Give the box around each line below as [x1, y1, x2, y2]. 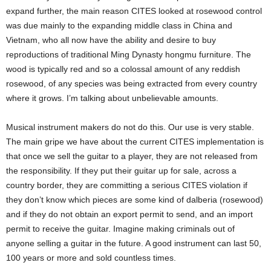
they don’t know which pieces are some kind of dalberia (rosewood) [6, 194, 263, 204]
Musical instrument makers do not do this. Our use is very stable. [6, 122, 254, 132]
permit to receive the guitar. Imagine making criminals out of [6, 223, 235, 233]
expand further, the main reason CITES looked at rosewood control [6, 5, 262, 16]
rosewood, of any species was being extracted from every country [6, 78, 257, 88]
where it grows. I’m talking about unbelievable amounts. [6, 93, 218, 103]
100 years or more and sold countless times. [6, 252, 176, 263]
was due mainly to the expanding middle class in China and [6, 20, 232, 30]
